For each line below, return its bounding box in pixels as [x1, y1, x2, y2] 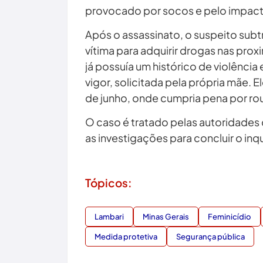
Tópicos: [85, 175, 132, 190]
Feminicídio [208, 211, 251, 221]
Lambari [95, 211, 124, 221]
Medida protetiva [95, 231, 157, 241]
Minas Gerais [143, 211, 189, 221]
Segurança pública [176, 231, 245, 241]
